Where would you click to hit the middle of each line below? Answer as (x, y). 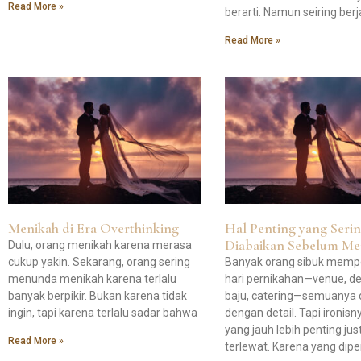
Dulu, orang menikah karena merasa (100, 245)
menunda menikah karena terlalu (92, 278)
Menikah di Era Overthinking (93, 228)
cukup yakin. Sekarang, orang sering (99, 261)
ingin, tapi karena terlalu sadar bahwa (103, 312)
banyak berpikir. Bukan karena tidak (98, 295)
